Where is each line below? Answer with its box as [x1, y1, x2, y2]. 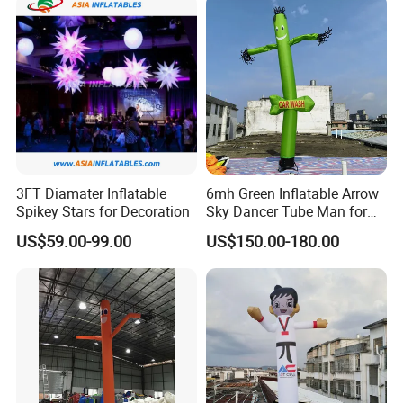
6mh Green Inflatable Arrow [205, 183, 379, 203]
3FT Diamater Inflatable [16, 183, 167, 203]
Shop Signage [205, 219, 295, 239]
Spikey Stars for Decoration [16, 201, 191, 221]
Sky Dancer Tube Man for [205, 201, 367, 221]
